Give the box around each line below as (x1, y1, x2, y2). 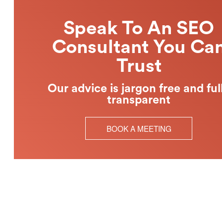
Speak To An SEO (63, 19, 214, 38)
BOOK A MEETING (106, 122, 171, 134)
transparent (107, 94, 170, 106)
